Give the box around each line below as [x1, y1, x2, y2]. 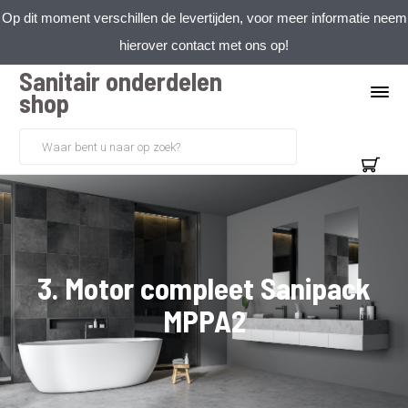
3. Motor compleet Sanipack [37, 270, 371, 306]
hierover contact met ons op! [119, 37, 289, 53]
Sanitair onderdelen [19, 66, 222, 97]
